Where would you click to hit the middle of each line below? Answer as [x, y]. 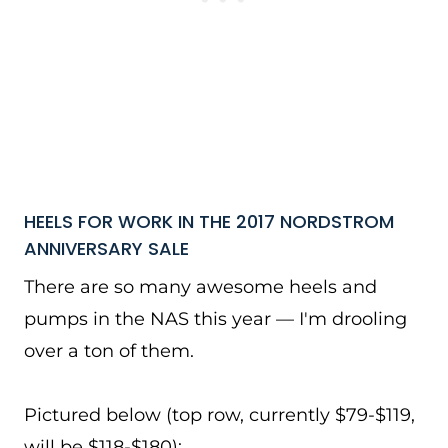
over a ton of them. [109, 351]
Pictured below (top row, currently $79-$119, [219, 415]
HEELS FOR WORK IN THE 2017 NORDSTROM [209, 221]
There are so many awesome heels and [200, 287]
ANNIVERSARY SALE [106, 248]
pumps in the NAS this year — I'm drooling [215, 319]
